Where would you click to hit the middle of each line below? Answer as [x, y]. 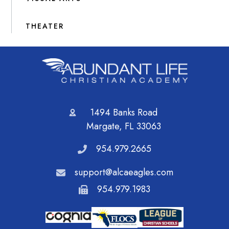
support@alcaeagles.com [124, 173]
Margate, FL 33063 [124, 127]
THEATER [45, 26]
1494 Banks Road [124, 113]
